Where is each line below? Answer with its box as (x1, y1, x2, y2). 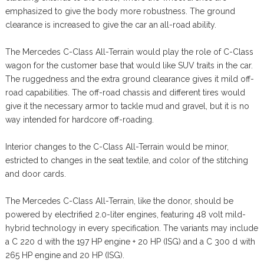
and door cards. (5, 169, 66, 179)
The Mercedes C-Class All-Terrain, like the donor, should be (5, 196, 233, 206)
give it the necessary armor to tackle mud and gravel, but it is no (5, 101, 249, 111)
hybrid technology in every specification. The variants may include (5, 223, 258, 233)
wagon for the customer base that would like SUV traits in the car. (5, 60, 253, 70)
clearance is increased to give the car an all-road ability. (5, 19, 216, 29)
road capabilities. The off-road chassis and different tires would (5, 87, 245, 97)
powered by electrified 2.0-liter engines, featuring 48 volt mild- (5, 209, 246, 219)
